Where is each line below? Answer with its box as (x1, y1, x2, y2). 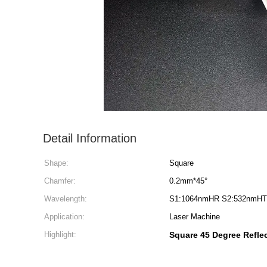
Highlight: (44, 230, 76, 239)
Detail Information (43, 132, 136, 145)
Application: (44, 212, 85, 221)
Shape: (44, 159, 69, 167)
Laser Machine (169, 212, 220, 221)
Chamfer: (44, 176, 76, 185)
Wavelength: (44, 194, 87, 203)
